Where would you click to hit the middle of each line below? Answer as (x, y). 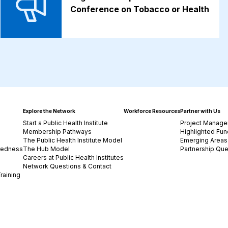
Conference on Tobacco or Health (140, 9)
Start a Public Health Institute (66, 123)
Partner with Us (201, 111)
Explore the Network (49, 111)
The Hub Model (47, 149)
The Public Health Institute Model (73, 140)
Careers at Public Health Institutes (74, 158)
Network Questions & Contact (67, 166)
